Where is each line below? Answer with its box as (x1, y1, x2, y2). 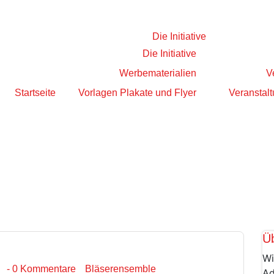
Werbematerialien (119, 68, 196, 78)
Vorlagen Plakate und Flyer (78, 87, 196, 98)
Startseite (14, 87, 56, 98)
